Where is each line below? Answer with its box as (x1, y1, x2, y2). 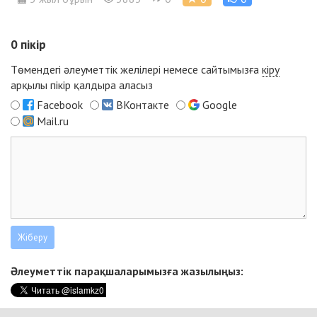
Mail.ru (37, 114, 69, 129)
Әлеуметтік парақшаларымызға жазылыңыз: (11, 264, 243, 279)
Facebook (37, 98, 83, 113)
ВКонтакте (116, 98, 169, 113)
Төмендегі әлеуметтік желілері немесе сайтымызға (11, 62, 262, 77)
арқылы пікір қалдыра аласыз (11, 78, 153, 93)
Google (202, 98, 237, 113)
